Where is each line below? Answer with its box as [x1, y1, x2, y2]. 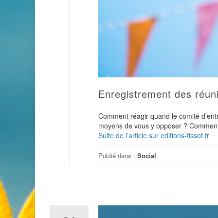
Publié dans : [98, 150, 137, 160]
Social [137, 150, 156, 160]
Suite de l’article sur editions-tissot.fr [98, 130, 209, 140]
